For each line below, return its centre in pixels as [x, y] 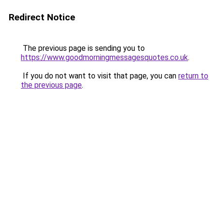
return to [193, 76]
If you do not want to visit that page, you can [100, 76]
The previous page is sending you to [83, 48]
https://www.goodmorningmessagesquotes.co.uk [104, 57]
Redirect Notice [42, 17]
